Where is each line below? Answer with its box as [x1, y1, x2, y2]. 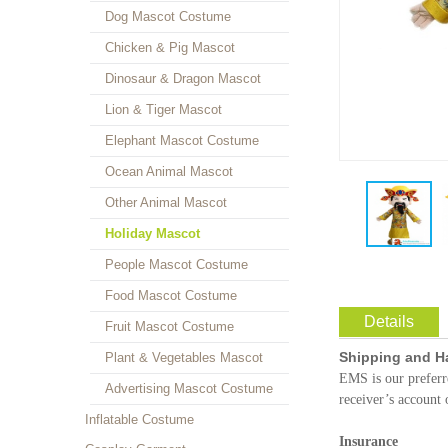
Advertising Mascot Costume [105, 381, 273, 396]
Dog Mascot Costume [105, 9, 231, 24]
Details [364, 313, 414, 330]
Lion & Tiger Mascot [105, 102, 222, 117]
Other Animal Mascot [105, 195, 227, 210]
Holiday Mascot [105, 226, 200, 241]
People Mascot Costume [105, 257, 248, 272]
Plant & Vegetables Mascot [105, 350, 263, 365]
